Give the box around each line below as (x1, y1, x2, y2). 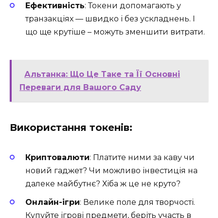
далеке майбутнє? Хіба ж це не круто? (25, 179, 181, 188)
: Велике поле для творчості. (80, 198, 195, 207)
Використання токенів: (10, 121, 132, 133)
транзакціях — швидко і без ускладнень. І (25, 14, 195, 24)
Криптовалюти (25, 152, 90, 162)
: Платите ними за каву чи (90, 152, 195, 162)
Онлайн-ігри (25, 198, 80, 207)
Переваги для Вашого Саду (19, 82, 141, 92)
